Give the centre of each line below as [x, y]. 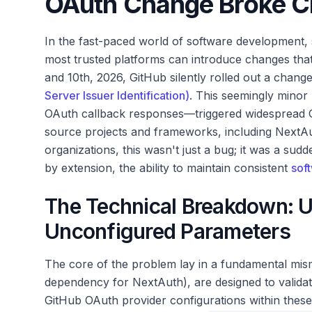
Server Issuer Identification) [117, 95]
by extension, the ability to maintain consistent [168, 168]
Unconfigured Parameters [167, 231]
